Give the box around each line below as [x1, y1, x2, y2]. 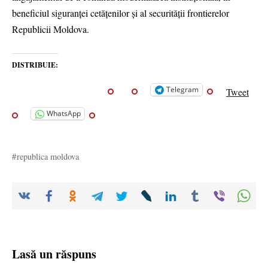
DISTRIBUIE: [12, 60, 58, 71]
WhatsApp [47, 108, 81, 119]
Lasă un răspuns [12, 245, 96, 263]
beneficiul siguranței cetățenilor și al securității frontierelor [12, 7, 229, 20]
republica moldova [17, 151, 80, 163]
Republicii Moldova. [12, 23, 89, 36]
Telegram [166, 84, 199, 95]
